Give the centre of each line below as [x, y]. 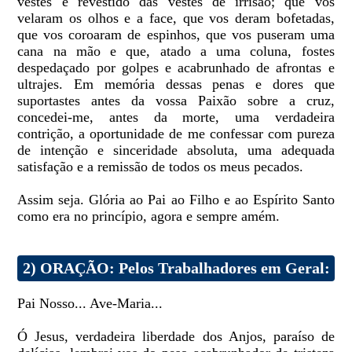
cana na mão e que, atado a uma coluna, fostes [176, 51]
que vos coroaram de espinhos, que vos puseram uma [176, 35]
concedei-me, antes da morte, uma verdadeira [176, 117]
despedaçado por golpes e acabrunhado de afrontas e [176, 68]
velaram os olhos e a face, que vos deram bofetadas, [176, 18]
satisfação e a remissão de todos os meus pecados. [161, 167]
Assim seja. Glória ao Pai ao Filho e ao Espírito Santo [176, 200]
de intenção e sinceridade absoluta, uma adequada [176, 150]
